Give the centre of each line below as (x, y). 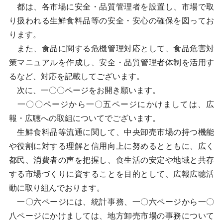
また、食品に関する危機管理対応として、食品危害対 (111, 49)
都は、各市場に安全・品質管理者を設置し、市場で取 (111, 7)
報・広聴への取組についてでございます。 (84, 118)
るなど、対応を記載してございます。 (76, 76)
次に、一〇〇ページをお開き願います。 (84, 90)
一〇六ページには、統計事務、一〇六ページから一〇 (111, 202)
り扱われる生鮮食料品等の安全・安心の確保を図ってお (111, 21)
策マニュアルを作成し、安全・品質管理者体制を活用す (111, 62)
